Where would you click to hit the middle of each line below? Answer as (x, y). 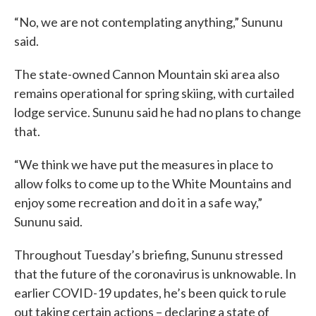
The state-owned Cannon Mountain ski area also (147, 74)
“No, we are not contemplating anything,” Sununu (148, 22)
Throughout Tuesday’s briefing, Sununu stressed (148, 255)
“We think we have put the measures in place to (144, 164)
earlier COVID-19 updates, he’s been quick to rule (150, 293)
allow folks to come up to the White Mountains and (153, 183)
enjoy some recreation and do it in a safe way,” (138, 202)
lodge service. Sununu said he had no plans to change (158, 112)
